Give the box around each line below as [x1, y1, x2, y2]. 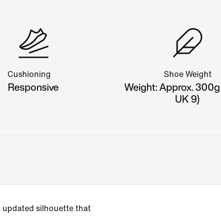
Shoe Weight [163, 70, 212, 78]
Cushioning [7, 70, 51, 78]
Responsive [8, 79, 59, 94]
